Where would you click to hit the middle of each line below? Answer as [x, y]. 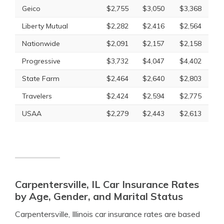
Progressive [41, 61]
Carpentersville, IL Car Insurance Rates [107, 184]
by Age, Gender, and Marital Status [99, 196]
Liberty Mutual [45, 26]
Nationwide [41, 43]
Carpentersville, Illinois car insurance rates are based [107, 214]
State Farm [41, 78]
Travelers [37, 96]
